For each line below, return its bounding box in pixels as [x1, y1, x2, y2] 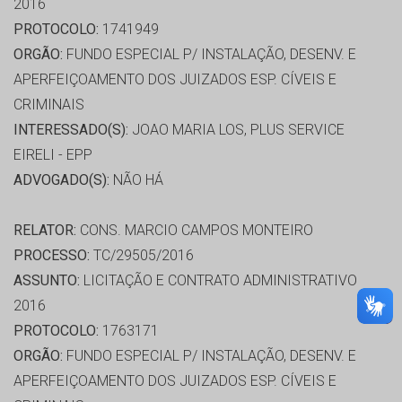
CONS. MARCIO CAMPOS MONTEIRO [76, 222, 313, 240]
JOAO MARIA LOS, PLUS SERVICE [128, 121, 345, 139]
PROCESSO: [13, 247, 90, 265]
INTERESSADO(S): [13, 121, 128, 139]
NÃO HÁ [109, 171, 163, 189]
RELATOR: [13, 222, 76, 240]
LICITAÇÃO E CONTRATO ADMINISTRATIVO [80, 272, 357, 290]
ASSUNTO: [13, 272, 80, 290]
